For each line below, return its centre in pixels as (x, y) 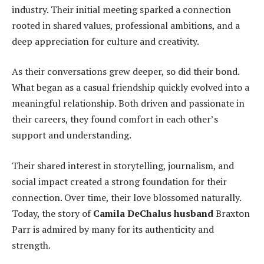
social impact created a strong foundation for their (119, 181)
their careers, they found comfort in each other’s (115, 119)
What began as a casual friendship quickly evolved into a (131, 88)
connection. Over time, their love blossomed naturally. (126, 197)
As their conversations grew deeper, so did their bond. (126, 72)
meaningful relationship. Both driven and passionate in (128, 103)
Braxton (232, 213)
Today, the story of (52, 213)
